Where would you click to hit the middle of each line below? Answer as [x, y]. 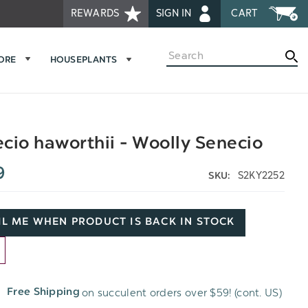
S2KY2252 [261, 175]
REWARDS [96, 13]
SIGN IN [175, 13]
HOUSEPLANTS [84, 61]
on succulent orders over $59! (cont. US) [181, 293]
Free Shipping [43, 293]
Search [183, 54]
